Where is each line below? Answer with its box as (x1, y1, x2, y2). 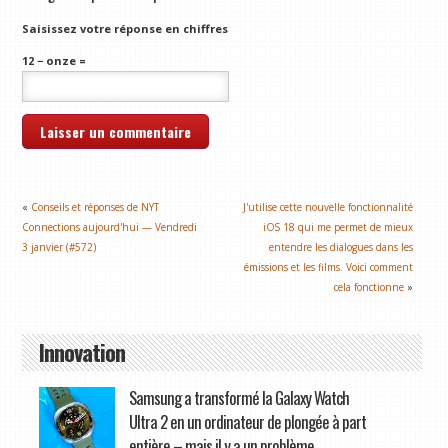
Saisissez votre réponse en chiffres (22, 20, 229, 36)
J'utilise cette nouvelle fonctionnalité (243, 199, 414, 214)
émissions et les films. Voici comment (244, 259, 414, 274)
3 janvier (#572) (22, 239, 97, 254)
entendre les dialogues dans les (269, 239, 414, 254)
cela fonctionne (334, 279, 405, 294)
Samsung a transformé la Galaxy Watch (128, 384, 349, 410)
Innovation (38, 335, 125, 369)
